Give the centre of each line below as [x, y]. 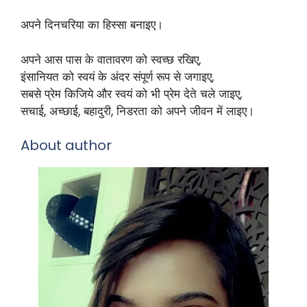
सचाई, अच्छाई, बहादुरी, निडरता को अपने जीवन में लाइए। [137, 111]
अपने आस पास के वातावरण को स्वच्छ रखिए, [111, 59]
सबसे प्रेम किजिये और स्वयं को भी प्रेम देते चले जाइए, [131, 94]
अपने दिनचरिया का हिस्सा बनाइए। [92, 25]
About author [68, 145]
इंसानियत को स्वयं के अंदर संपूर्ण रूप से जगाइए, [117, 76]
